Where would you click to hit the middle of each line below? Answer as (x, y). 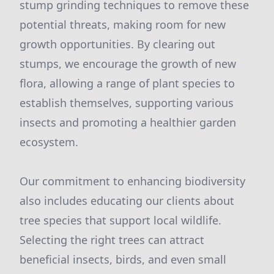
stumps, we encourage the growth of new (128, 64)
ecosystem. (49, 142)
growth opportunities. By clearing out (117, 44)
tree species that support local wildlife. (120, 220)
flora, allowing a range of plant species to (127, 83)
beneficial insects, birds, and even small (123, 259)
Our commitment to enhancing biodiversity (132, 181)
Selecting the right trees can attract (112, 240)
